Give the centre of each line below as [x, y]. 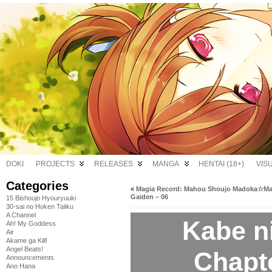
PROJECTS [55, 164]
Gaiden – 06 [149, 197]
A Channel [21, 215]
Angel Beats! [25, 249]
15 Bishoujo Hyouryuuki [41, 198]
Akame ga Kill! [27, 240]
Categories [37, 186]
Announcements [30, 257]
